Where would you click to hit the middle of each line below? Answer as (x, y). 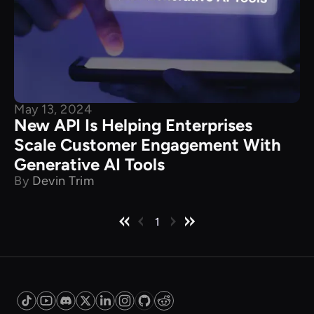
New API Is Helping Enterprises (133, 125)
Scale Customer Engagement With (148, 144)
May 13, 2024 (53, 109)
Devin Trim (63, 180)
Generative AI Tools (89, 164)
